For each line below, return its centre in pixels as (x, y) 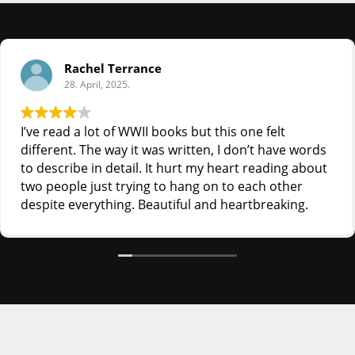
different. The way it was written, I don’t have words (174, 150)
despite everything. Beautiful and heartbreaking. (164, 204)
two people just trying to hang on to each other (162, 186)
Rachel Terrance (113, 68)
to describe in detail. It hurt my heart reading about (174, 168)
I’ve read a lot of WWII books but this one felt (153, 132)
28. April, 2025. (97, 84)
